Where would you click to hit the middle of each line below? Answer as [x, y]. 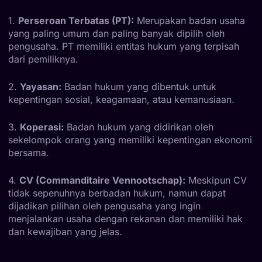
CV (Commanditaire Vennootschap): [102, 180]
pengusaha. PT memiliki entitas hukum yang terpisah [124, 46]
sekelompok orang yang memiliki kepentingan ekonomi [130, 139]
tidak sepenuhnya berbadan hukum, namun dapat [117, 193]
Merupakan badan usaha [189, 20]
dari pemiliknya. [43, 59]
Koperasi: [42, 127]
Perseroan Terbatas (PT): [76, 20]
